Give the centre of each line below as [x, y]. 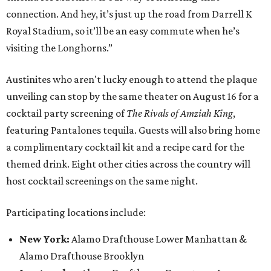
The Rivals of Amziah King [180, 113]
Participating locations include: [76, 212]
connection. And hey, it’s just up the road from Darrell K [129, 14]
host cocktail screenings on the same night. [102, 181]
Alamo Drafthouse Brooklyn [82, 256]
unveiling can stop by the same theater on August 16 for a [132, 96]
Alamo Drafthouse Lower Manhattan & [159, 239]
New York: [45, 239]
